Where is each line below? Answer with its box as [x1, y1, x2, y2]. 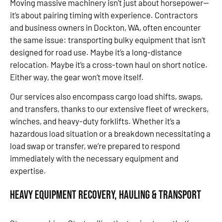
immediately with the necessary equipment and [10, 153, 178, 164]
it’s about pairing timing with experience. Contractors [10, 9, 198, 20]
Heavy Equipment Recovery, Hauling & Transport [10, 187, 201, 202]
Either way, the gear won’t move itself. [10, 71, 144, 82]
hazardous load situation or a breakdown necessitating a [10, 128, 211, 139]
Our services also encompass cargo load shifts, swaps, [10, 91, 203, 102]
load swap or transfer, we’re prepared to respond [10, 141, 180, 151]
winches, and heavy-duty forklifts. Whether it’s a [10, 116, 180, 126]
